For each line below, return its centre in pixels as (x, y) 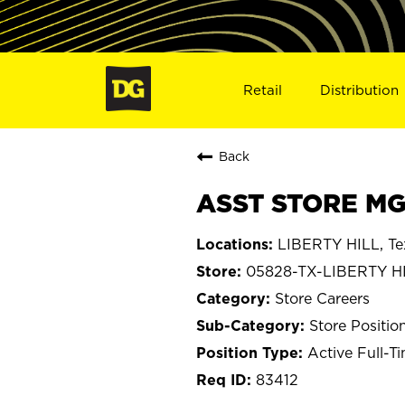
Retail (262, 89)
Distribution (360, 89)
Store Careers (322, 298)
